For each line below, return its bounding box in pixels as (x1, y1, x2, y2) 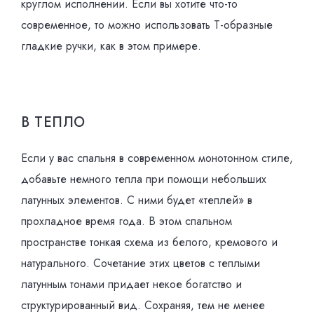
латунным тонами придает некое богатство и (21, 276, 242, 292)
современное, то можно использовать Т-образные (21, 17, 273, 33)
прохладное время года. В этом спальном (21, 213, 232, 229)
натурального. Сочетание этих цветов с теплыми (21, 255, 260, 271)
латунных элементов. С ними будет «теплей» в (21, 192, 252, 208)
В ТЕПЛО (21, 112, 86, 132)
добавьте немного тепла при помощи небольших (21, 171, 266, 187)
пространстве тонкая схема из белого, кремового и (21, 234, 278, 250)
